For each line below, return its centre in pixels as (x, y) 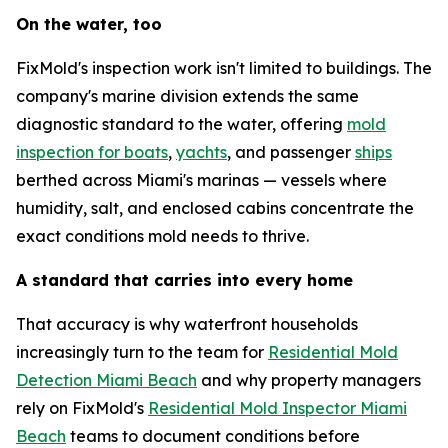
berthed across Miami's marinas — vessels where (201, 179)
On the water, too (89, 23)
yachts (201, 151)
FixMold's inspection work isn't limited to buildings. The (224, 67)
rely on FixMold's (82, 407)
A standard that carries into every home (184, 279)
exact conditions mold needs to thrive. (162, 235)
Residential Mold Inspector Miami (277, 407)
